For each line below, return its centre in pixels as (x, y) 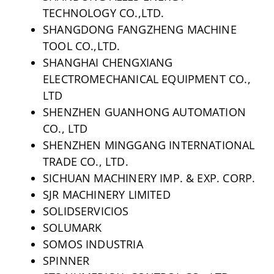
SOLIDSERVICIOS (86, 211)
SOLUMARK (72, 227)
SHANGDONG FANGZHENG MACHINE (139, 29)
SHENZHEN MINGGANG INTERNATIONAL (149, 145)
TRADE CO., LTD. (85, 161)
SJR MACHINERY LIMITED (106, 194)
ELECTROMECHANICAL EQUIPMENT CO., (146, 79)
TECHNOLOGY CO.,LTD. (103, 13)
